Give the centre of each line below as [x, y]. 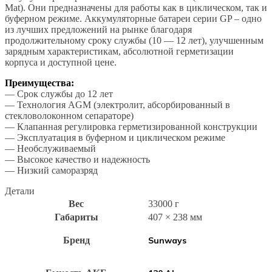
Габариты [76, 217]
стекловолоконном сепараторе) [69, 116]
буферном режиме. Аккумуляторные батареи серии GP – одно [133, 19]
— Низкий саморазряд [53, 170]
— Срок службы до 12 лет [59, 94]
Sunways [167, 240]
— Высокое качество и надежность [77, 159]
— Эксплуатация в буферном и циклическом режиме [116, 138]
